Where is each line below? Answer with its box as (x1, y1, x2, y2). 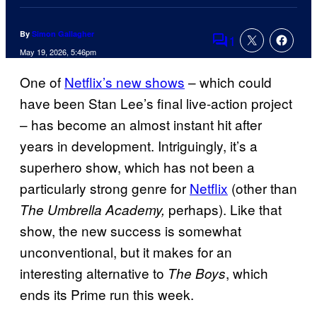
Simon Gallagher (32, 28, 94, 40)
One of (20, 72, 64, 92)
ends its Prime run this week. (20, 284, 194, 304)
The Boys (168, 264, 226, 283)
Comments (211, 40, 277, 59)
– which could (185, 72, 272, 92)
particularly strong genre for (20, 178, 190, 198)
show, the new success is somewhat (20, 221, 241, 241)
